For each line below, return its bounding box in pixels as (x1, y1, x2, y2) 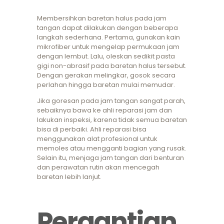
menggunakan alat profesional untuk (37, 134, 157, 144)
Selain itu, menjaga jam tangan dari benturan (37, 153, 184, 163)
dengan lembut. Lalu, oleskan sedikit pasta (37, 51, 175, 61)
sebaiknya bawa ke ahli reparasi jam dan (37, 105, 172, 115)
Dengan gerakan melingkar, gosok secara (37, 70, 175, 80)
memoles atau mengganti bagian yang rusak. (37, 143, 186, 153)
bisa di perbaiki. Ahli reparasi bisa (37, 124, 146, 134)
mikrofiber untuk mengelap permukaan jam (37, 42, 179, 52)
